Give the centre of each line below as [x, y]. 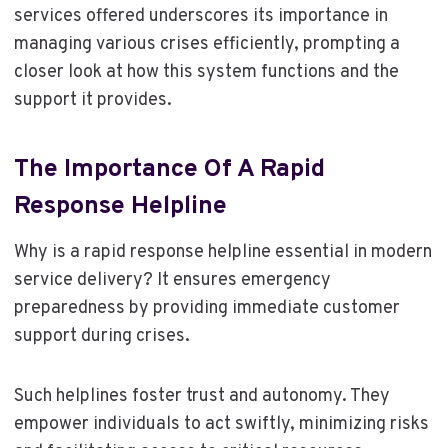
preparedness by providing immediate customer [206, 308]
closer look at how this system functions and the [206, 72]
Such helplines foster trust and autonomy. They [201, 396]
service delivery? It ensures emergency [172, 280]
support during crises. [101, 336]
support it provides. [92, 100]
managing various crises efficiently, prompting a [206, 44]
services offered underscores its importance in [200, 16]
